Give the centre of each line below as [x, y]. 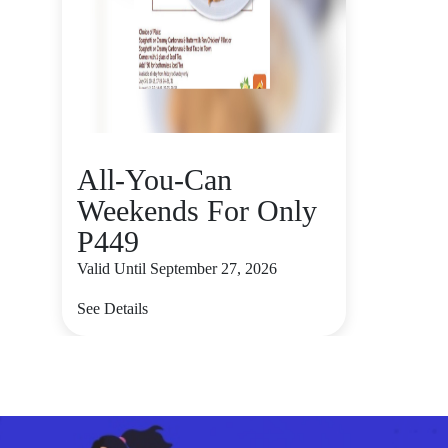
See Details [112, 308]
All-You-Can [154, 179]
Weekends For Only [197, 210]
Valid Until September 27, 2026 [177, 268]
